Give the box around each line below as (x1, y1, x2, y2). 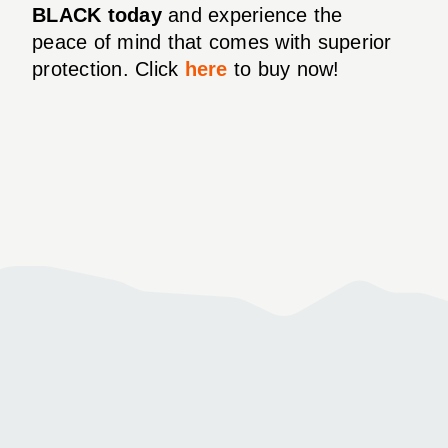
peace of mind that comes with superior (32, 30, 392, 53)
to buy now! (227, 57, 340, 80)
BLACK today (32, 3, 162, 26)
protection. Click (32, 57, 185, 80)
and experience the (161, 3, 343, 26)
